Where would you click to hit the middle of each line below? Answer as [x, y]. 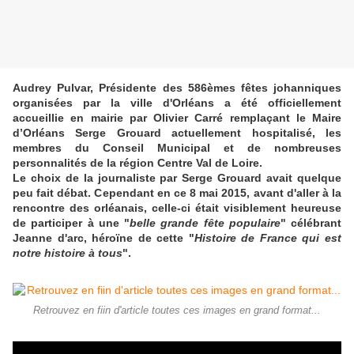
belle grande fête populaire [205, 223]
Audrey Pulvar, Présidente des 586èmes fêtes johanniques [177, 88]
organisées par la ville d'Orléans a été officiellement [177, 103]
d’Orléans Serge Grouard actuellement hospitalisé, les [177, 133]
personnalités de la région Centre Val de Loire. [137, 163]
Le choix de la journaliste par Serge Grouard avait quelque [177, 178]
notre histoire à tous [68, 253]
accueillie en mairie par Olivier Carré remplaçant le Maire [177, 118]
